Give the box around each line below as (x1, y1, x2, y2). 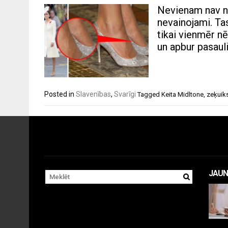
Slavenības (76, 90, 111, 99)
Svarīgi (114, 90, 136, 99)
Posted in (44, 90, 76, 99)
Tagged (137, 91, 161, 99)
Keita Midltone (161, 91, 204, 99)
